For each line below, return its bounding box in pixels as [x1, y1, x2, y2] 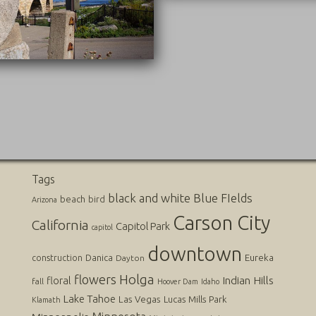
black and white [107, 190, 190, 205]
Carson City [172, 211, 270, 233]
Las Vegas [118, 293, 161, 305]
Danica [85, 252, 113, 262]
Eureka [244, 252, 274, 263]
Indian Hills [221, 273, 274, 286]
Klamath [31, 295, 61, 304]
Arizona [31, 195, 57, 204]
